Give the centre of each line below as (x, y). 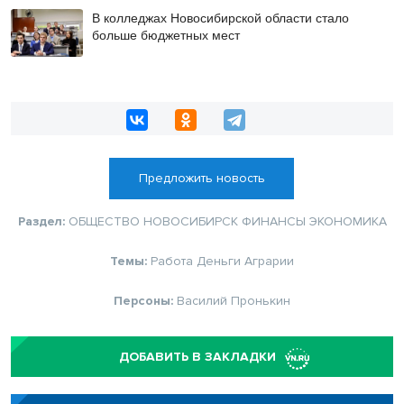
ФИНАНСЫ (273, 222)
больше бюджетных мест (165, 35)
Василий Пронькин (234, 301)
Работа (172, 262)
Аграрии (269, 262)
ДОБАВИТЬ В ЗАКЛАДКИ (197, 357)
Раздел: (43, 222)
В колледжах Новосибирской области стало (220, 18)
